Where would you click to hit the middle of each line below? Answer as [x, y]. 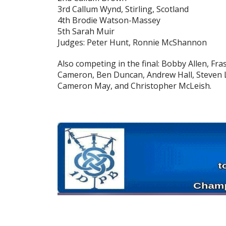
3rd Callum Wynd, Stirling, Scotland [123, 9]
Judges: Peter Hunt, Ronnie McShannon [132, 43]
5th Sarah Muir [86, 32]
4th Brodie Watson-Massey [109, 20]
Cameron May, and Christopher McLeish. [134, 86]
